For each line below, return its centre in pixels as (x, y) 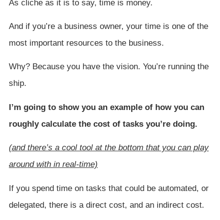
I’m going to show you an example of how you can (107, 107)
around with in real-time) (53, 165)
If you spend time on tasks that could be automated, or (109, 188)
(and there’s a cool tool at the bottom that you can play (109, 148)
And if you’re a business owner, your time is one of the (109, 27)
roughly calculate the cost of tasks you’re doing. (103, 124)
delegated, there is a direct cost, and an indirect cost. (107, 205)
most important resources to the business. (86, 43)
